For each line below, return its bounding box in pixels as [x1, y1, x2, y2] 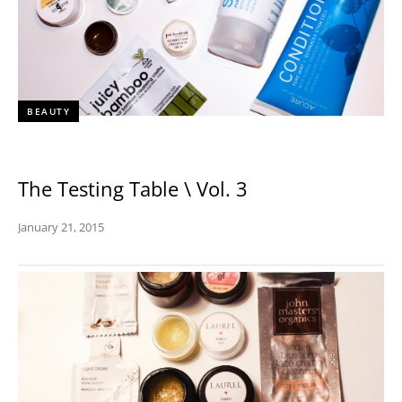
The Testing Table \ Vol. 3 [18, 175, 248, 202]
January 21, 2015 [18, 218, 104, 235]
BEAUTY [27, 105, 70, 118]
